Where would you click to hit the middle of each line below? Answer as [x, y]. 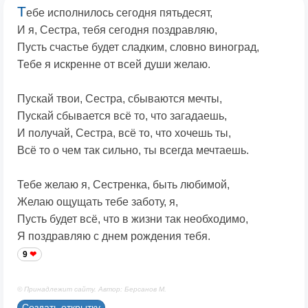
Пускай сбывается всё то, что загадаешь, [122, 116]
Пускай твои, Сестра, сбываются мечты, [120, 99]
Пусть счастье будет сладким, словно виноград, [138, 47]
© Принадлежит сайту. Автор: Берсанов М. [92, 289]
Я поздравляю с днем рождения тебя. [114, 236]
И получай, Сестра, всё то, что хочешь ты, [124, 133]
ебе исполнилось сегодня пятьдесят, [119, 13]
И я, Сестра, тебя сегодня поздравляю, [117, 30]
